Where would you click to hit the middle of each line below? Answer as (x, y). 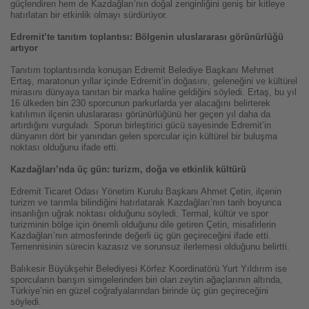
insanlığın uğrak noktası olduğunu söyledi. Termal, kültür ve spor (139, 214)
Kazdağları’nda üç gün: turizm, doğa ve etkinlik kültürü (128, 170)
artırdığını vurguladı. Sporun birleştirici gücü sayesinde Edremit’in (141, 126)
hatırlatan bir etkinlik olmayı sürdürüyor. (89, 15)
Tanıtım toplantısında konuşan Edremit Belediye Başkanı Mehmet (142, 70)
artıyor (24, 48)
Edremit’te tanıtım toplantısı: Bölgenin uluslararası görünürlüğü (147, 37)
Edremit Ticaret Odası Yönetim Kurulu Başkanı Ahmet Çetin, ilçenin (146, 192)
